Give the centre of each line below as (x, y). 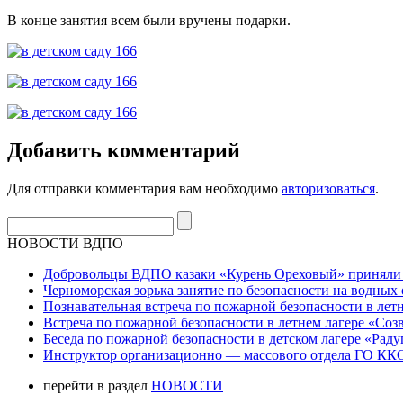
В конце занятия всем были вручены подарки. (149, 20)
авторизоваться (328, 188)
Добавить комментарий (124, 150)
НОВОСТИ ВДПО (65, 243)
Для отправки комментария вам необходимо (144, 188)
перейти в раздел (97, 385)
